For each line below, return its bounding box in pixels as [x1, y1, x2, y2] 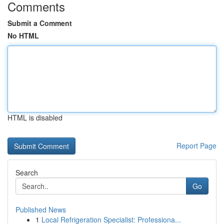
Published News [15, 204, 66, 214]
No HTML [7, 30, 39, 40]
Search [15, 167, 38, 177]
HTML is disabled [7, 112, 62, 122]
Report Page [176, 140, 216, 150]
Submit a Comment [7, 18, 72, 28]
